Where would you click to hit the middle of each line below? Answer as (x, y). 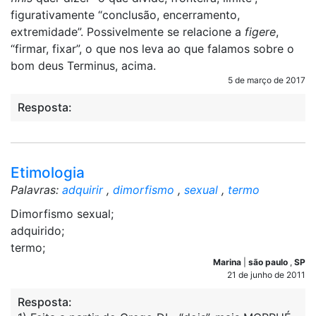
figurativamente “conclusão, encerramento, (125, 15)
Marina (228, 262)
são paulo (269, 262)
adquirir (83, 190)
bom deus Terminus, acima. (83, 66)
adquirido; (37, 231)
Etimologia (48, 172)
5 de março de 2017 (267, 80)
